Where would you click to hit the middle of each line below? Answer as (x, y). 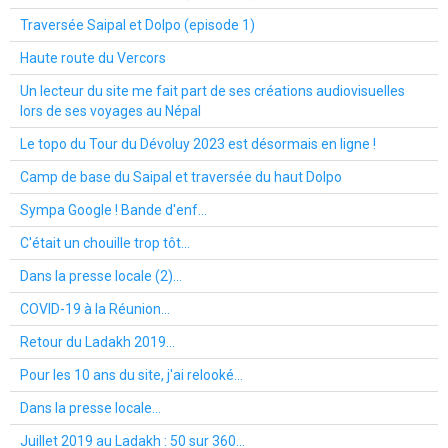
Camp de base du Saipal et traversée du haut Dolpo (181, 176)
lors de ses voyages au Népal (110, 110)
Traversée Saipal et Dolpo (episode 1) (137, 24)
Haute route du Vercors (93, 57)
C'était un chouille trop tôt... (105, 242)
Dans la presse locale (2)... (101, 275)
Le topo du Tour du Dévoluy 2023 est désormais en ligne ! (198, 143)
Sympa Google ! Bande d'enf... (113, 209)
